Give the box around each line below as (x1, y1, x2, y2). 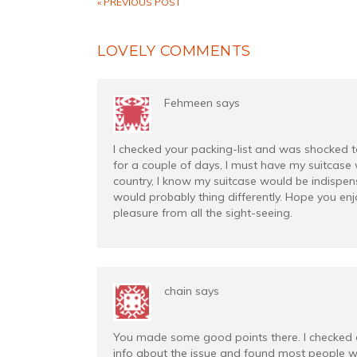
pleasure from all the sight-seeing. (113, 206, 292, 220)
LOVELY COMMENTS (97, 42, 251, 60)
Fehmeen (164, 96, 213, 110)
